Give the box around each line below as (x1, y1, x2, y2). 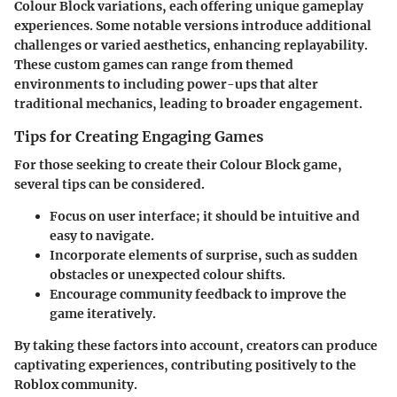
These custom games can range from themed (14, 56, 293, 73)
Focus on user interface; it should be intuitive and (50, 207, 360, 224)
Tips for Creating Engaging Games (14, 127, 263, 145)
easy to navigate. (50, 227, 154, 244)
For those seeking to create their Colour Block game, (14, 156, 342, 173)
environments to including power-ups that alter (14, 75, 318, 92)
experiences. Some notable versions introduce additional (14, 17, 371, 34)
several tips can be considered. (14, 175, 205, 192)
